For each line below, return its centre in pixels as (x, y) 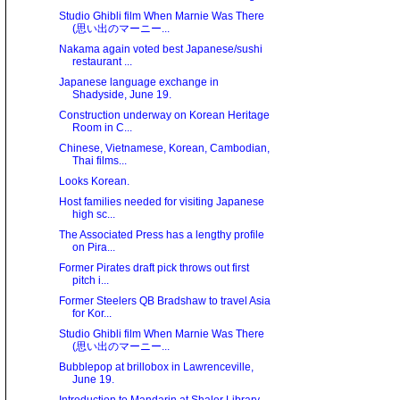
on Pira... (93, 248)
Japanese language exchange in (138, 83)
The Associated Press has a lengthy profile (161, 235)
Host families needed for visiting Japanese (161, 202)
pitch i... (90, 281)
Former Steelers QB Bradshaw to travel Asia (164, 301)
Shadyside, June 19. (121, 95)
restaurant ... (102, 62)
